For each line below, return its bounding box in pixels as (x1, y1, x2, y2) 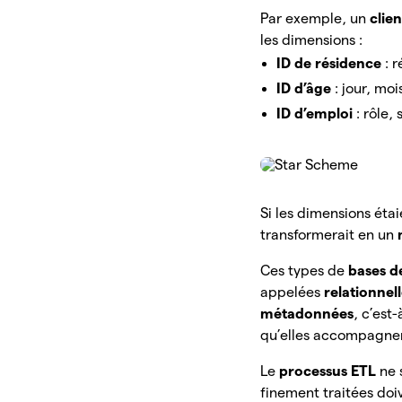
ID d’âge (276, 81, 336, 97)
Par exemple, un (260, 11, 371, 27)
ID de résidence (276, 56, 386, 72)
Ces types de (260, 263, 349, 279)
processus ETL (279, 363, 380, 380)
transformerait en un (260, 227, 398, 243)
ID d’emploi (276, 106, 357, 122)
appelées (260, 284, 325, 301)
